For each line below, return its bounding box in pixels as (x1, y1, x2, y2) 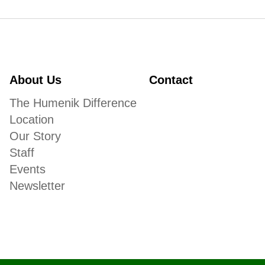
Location (9, 113, 54, 127)
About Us (9, 73, 62, 87)
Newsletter (9, 179, 66, 193)
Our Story (9, 130, 62, 143)
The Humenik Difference (9, 96, 137, 110)
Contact (149, 73, 193, 87)
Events (9, 163, 46, 176)
